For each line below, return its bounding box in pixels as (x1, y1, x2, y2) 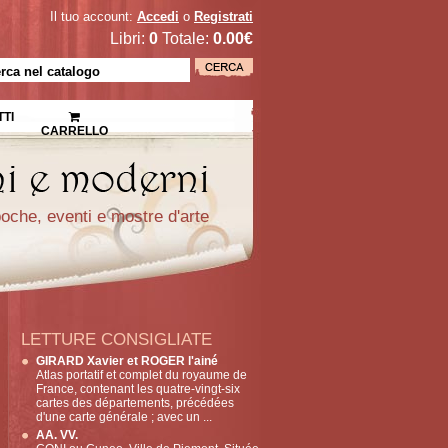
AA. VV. (36, 428, 78, 442)
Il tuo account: (50, 9, 137, 24)
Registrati (194, 9, 253, 24)
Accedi (137, 9, 179, 24)
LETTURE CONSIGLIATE (21, 330, 212, 349)
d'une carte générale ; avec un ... (36, 410, 212, 424)
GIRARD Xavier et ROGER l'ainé (36, 354, 218, 368)
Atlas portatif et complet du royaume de (36, 368, 247, 382)
